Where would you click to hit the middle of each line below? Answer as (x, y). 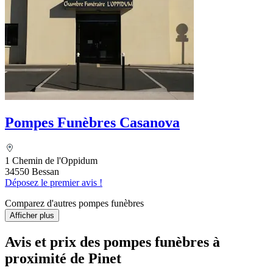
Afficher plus (32, 216)
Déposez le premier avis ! (54, 183)
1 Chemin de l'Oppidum (51, 161)
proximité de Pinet (63, 258)
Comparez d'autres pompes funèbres (74, 204)
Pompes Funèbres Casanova (92, 123)
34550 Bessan (32, 172)
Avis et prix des (54, 242)
